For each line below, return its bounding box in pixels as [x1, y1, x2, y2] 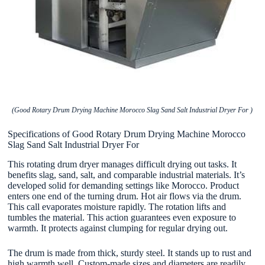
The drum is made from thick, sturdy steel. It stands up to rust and [8, 247, 252, 258]
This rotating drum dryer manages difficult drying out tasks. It [8, 159, 237, 169]
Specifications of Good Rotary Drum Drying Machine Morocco [8, 128, 246, 139]
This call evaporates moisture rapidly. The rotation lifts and [8, 201, 227, 212]
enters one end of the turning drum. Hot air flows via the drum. [8, 190, 242, 201]
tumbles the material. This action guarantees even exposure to [8, 212, 237, 222]
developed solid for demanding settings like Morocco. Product [8, 180, 240, 190]
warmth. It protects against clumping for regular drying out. [8, 222, 228, 233]
